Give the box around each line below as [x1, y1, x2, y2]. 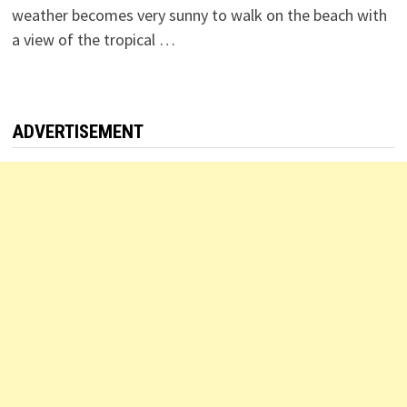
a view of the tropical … [11, 29, 175, 51]
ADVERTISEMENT [11, 121, 144, 144]
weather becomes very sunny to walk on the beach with [11, 5, 387, 26]
